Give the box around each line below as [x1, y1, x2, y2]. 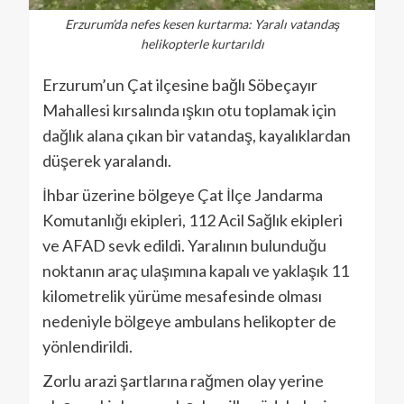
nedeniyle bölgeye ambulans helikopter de [42, 310, 336, 331]
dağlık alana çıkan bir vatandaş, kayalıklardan [42, 124, 351, 145]
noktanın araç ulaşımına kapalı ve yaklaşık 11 [42, 260, 349, 280]
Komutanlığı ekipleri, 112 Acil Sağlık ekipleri [42, 209, 343, 230]
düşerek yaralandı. [42, 150, 171, 170]
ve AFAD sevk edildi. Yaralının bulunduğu [42, 234, 326, 255]
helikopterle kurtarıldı [140, 35, 264, 51]
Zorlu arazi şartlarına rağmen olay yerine [42, 370, 324, 390]
